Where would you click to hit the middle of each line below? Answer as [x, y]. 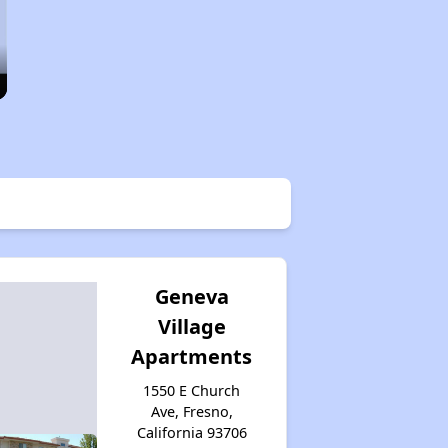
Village [191, 326]
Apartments [192, 356]
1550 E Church [192, 390]
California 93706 [191, 432]
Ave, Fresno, [191, 411]
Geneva [191, 296]
